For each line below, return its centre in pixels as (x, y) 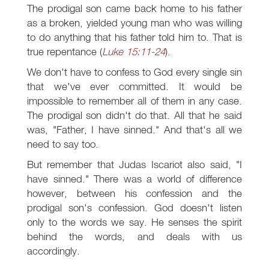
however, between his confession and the (134, 193)
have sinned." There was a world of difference (134, 179)
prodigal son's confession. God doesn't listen (134, 208)
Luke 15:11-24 (134, 52)
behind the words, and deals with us (134, 237)
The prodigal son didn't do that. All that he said (134, 115)
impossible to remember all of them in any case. (134, 101)
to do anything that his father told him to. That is (134, 37)
